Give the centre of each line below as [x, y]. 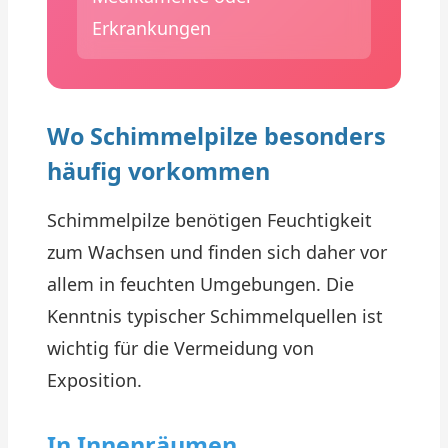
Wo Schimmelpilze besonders [216, 136]
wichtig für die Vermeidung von [180, 348]
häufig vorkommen [158, 171]
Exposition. [94, 380]
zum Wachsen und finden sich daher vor [217, 252]
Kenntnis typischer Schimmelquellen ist [215, 316]
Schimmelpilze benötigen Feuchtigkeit [209, 220]
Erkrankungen [151, 28]
